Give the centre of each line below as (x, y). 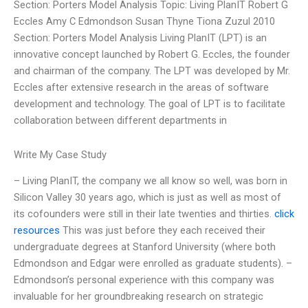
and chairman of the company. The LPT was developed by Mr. (152, 71)
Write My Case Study (60, 155)
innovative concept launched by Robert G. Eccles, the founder (152, 55)
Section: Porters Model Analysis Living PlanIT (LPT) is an (140, 38)
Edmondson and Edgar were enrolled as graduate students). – (153, 264)
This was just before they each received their (163, 231)
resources (37, 231)
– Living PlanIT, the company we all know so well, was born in (151, 181)
